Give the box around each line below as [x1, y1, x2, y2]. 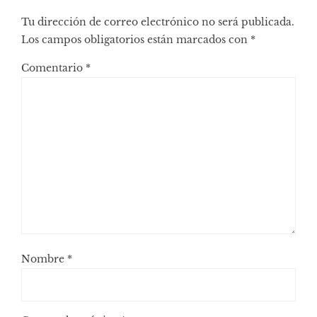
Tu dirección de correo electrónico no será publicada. [21, 16, 294, 29]
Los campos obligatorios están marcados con [21, 33, 250, 47]
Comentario [21, 62, 86, 75]
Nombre [21, 253, 67, 266]
